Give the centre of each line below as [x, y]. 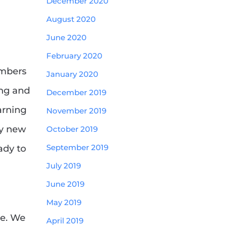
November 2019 [76, 111]
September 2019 [77, 147]
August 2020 [71, 19]
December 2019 [76, 92]
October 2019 [72, 129]
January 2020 [72, 74]
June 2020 [66, 37]
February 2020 [74, 56]
